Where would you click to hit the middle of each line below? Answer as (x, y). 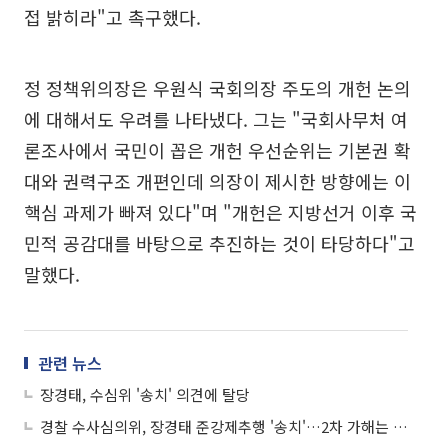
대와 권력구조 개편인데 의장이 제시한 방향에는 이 (217, 181)
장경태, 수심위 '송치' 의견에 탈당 (145, 395)
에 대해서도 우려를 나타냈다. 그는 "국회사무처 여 (216, 119)
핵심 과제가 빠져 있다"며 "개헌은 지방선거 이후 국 (220, 212)
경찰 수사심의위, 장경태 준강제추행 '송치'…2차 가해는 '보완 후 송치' (400, 427)
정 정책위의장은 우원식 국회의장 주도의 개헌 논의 (217, 88)
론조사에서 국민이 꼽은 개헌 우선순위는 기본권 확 (217, 150)
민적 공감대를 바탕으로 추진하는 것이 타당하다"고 (219, 243)
